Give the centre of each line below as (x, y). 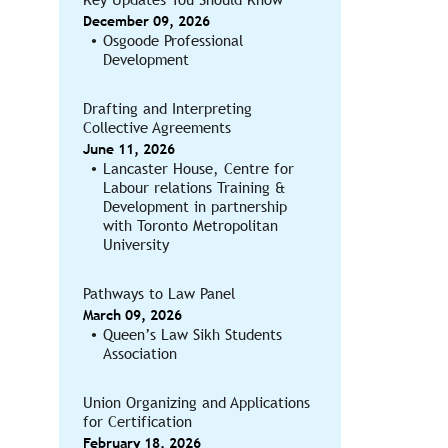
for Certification (137, 421)
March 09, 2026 (132, 315)
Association (139, 353)
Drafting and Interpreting (167, 108)
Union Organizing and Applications (196, 402)
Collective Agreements (156, 127)
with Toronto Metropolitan (190, 225)
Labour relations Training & (194, 187)
